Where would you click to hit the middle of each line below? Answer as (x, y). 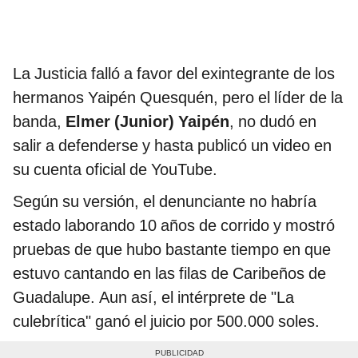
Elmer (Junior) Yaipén (145, 122)
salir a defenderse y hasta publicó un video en (172, 146)
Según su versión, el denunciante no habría (165, 202)
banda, (37, 122)
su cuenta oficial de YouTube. (115, 170)
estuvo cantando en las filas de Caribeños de (169, 274)
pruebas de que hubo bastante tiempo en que (172, 250)
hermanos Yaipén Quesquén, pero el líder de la (178, 98)
